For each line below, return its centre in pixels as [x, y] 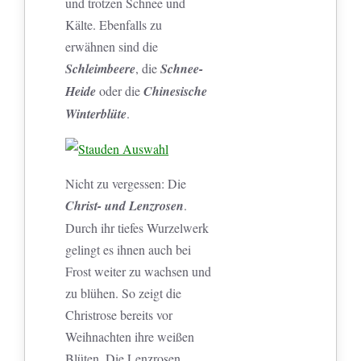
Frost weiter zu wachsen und [139, 272]
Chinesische [176, 91]
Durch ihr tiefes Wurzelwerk [137, 228]
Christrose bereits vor [119, 315]
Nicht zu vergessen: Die [126, 184]
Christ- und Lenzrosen [125, 206]
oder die [120, 91]
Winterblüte [96, 114]
